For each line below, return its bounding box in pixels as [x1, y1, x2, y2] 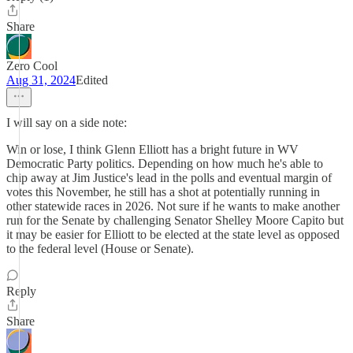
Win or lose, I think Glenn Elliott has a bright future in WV [6, 143, 299, 156]
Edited [76, 73, 108, 87]
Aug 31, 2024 [6, 73, 76, 87]
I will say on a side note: [6, 116, 127, 129]
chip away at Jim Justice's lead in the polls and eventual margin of [6, 171, 332, 184]
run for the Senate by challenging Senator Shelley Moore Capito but [6, 214, 344, 227]
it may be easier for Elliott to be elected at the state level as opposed [6, 228, 340, 241]
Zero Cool [6, 59, 58, 72]
